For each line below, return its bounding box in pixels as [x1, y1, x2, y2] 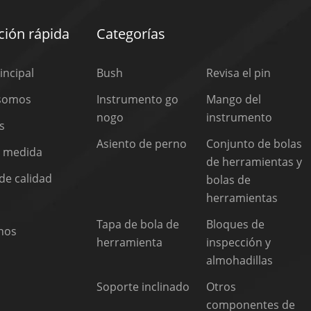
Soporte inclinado [96, 278, 190, 294]
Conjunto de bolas [206, 135, 303, 151]
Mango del [206, 91, 262, 107]
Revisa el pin [206, 65, 271, 81]
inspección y [206, 234, 271, 250]
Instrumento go [96, 91, 179, 107]
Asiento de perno [96, 135, 187, 151]
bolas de [206, 171, 251, 187]
